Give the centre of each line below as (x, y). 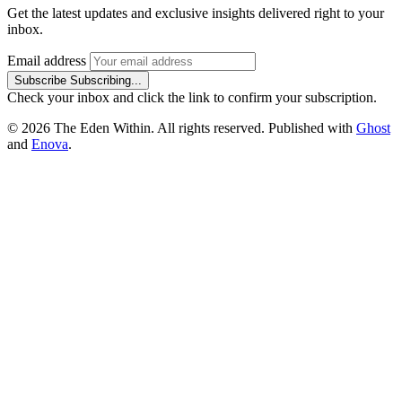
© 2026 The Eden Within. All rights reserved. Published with (182, 128)
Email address (47, 61)
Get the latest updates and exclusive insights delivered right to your (196, 13)
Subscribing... (106, 81)
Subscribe (40, 81)
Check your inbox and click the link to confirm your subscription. (192, 98)
